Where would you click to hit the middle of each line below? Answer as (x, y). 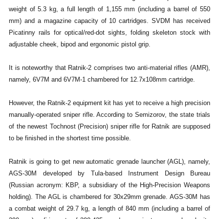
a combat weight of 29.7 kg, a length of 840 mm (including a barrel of (109, 209)
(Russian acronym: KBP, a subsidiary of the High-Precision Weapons (109, 185)
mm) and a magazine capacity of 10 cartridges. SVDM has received (109, 21)
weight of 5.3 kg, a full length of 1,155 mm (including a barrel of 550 (109, 9)
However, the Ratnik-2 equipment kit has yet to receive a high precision (109, 103)
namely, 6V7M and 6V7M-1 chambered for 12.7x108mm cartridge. (102, 80)
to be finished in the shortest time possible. (70, 138)
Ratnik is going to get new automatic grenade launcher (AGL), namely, (109, 162)
